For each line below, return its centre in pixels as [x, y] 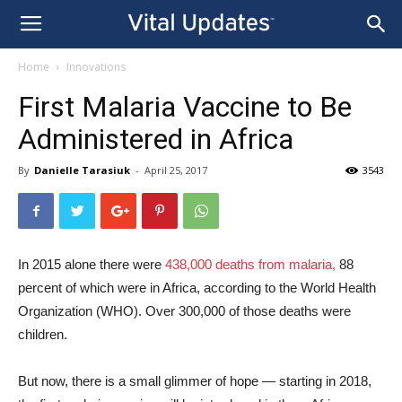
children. [43, 334]
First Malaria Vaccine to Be [185, 107]
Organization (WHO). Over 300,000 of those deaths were [184, 311]
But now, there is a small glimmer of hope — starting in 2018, [195, 381]
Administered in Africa [156, 139]
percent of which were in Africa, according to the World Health [197, 288]
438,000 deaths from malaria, [250, 264]
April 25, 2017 [176, 170]
